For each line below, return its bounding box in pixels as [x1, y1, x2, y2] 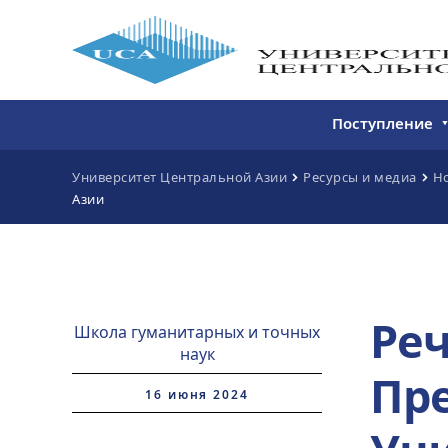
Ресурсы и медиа [303, 168, 417, 186]
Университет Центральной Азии [72, 168, 287, 186]
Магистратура [337, 196, 445, 216]
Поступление [332, 113, 433, 133]
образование [337, 296, 437, 316]
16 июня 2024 [145, 386, 249, 403]
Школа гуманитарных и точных [74, 321, 320, 343]
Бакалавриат [337, 156, 436, 176]
